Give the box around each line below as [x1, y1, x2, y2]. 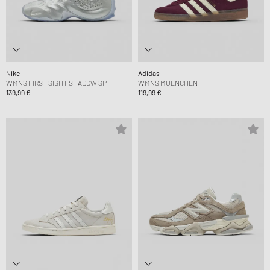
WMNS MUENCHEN [138, 78, 198, 87]
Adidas [138, 69, 160, 78]
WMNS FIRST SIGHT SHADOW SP [6, 78, 107, 87]
